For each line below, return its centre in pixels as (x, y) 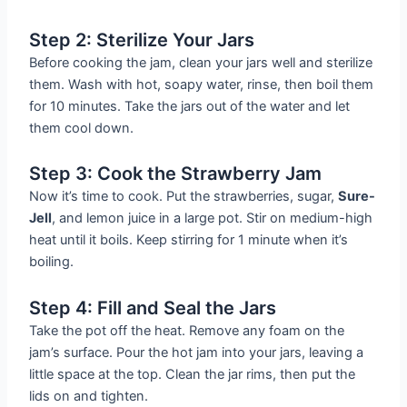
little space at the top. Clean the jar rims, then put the (193, 375)
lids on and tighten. (89, 397)
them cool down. (82, 128)
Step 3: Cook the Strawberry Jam (176, 174)
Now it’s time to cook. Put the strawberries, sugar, (184, 197)
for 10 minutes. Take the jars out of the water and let (190, 106)
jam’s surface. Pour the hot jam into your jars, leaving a (197, 353)
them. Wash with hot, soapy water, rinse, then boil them (202, 84)
